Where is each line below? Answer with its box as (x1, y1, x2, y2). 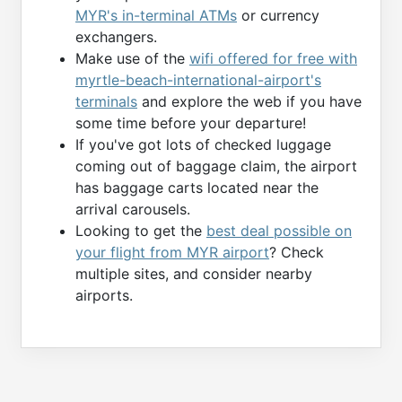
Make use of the (75, 48, 189, 67)
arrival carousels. (75, 199, 190, 218)
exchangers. (75, 27, 157, 46)
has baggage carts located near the (75, 178, 319, 197)
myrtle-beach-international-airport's (75, 70, 321, 89)
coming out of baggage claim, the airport (75, 156, 357, 175)
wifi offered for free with (189, 48, 357, 67)
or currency (237, 5, 319, 24)
